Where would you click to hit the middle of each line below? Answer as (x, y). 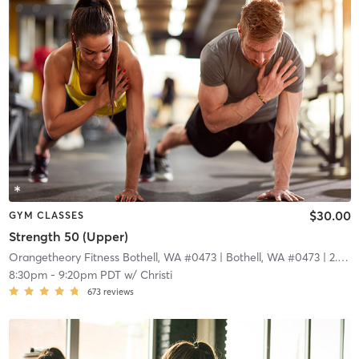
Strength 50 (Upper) (68, 236)
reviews (118, 291)
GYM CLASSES (46, 215)
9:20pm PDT (89, 274)
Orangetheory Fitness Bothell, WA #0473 (112, 257)
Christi (156, 274)
